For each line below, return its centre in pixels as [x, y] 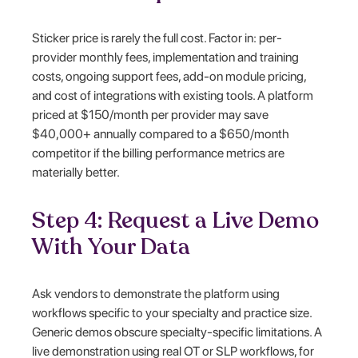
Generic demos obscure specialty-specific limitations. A [177, 332]
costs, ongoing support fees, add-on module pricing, [169, 76]
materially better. [76, 172]
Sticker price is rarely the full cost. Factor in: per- [157, 38]
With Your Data [111, 247]
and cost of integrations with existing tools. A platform [173, 95]
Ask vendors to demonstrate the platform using [156, 293]
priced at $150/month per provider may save [151, 114]
